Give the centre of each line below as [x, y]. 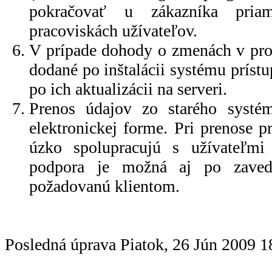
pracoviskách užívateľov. [113, 30]
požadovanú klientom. [104, 186]
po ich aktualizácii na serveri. [128, 89]
